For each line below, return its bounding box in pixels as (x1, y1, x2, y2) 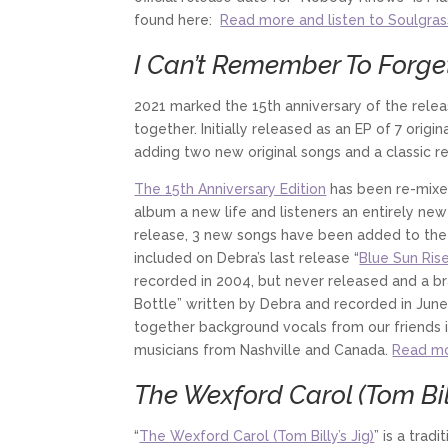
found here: (134, 11, 221, 28)
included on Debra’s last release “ (134, 249, 360, 266)
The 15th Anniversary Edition (134, 180, 327, 197)
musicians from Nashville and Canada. (134, 341, 393, 358)
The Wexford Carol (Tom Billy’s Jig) (139, 427, 375, 444)
